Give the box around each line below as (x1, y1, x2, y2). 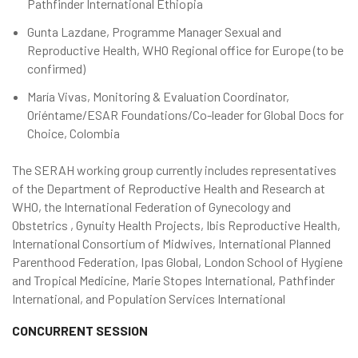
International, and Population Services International (12, 290, 285, 306)
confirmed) (27, 61, 86, 77)
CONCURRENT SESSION (12, 322, 148, 338)
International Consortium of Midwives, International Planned (12, 235, 331, 251)
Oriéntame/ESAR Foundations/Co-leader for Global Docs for (27, 107, 344, 123)
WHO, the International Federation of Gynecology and (12, 198, 291, 214)
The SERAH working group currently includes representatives (12, 161, 336, 177)
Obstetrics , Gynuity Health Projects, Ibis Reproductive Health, (12, 217, 340, 233)
